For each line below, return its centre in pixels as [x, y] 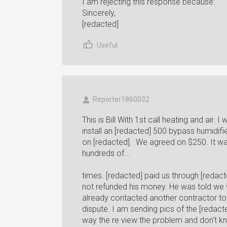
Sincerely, [99, 13]
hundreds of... [106, 153]
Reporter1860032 [121, 99]
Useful [107, 45]
